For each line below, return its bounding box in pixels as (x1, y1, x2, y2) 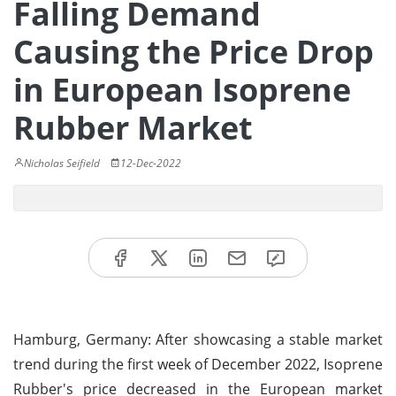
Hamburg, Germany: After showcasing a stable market (13, 329, 383, 349)
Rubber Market (13, 106, 253, 149)
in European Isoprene (13, 68, 351, 111)
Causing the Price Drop (13, 30, 374, 73)
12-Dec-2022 (120, 156, 181, 171)
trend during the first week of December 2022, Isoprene (13, 354, 383, 374)
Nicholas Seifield (24, 156, 100, 171)
